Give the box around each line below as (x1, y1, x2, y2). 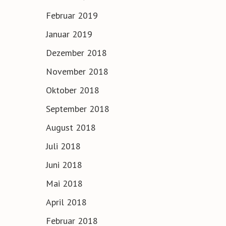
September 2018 (46, 103, 109, 115)
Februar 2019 (46, 10, 98, 22)
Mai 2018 (46, 178, 83, 190)
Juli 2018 (46, 140, 81, 152)
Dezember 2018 (46, 47, 107, 59)
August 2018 (46, 122, 96, 134)
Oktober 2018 (46, 84, 99, 96)
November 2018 (46, 66, 108, 78)
